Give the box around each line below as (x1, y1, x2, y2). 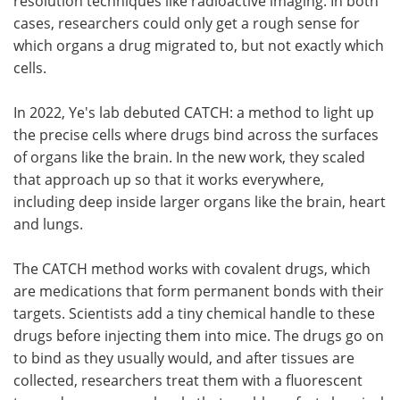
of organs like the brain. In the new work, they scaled (13, 147, 365, 166)
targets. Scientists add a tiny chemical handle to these (13, 304, 375, 322)
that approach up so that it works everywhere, (13, 170, 324, 188)
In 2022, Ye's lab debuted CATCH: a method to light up (13, 103, 374, 121)
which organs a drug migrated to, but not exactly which (13, 36, 384, 54)
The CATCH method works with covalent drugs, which (13, 259, 371, 278)
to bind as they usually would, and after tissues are (13, 348, 354, 367)
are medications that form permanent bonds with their (13, 281, 384, 300)
